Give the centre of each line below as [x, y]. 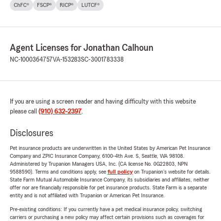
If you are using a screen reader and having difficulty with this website [103, 102]
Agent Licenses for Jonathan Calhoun [82, 48]
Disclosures [32, 133]
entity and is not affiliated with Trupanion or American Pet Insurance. [87, 196]
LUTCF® [91, 5]
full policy [120, 172]
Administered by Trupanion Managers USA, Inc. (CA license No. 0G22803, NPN [99, 164]
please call [24, 112]
